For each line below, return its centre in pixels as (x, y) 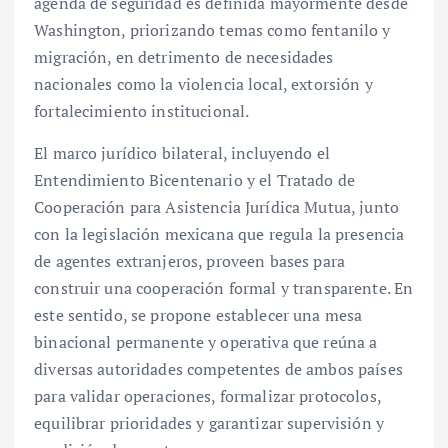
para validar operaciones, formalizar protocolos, (207, 395)
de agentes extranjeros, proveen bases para (189, 260)
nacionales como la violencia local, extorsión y (203, 84)
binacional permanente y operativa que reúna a (206, 341)
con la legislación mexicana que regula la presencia (219, 233)
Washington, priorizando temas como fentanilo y (212, 30)
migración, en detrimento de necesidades (184, 57)
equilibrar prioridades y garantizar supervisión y (209, 422)
